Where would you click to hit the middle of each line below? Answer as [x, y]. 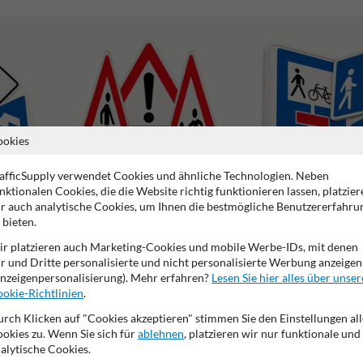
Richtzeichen [282, 235]
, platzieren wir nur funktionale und [272, 333]
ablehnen [161, 333]
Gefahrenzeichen [94, 235]
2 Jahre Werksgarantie [86, 344]
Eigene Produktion [223, 344]
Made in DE [329, 344]
